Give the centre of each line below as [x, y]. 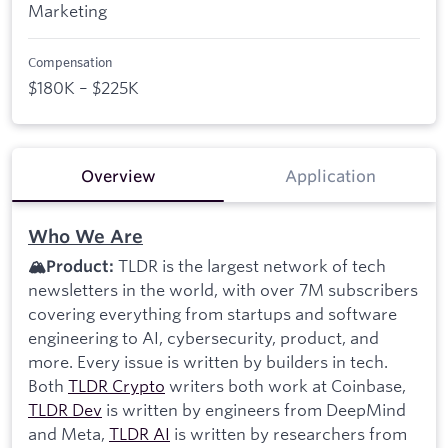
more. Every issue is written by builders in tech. [208, 362]
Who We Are [85, 235]
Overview [118, 176]
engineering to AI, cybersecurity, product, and [203, 338]
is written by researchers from [288, 434]
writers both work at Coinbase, [285, 386]
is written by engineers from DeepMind [254, 410]
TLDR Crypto [116, 386]
